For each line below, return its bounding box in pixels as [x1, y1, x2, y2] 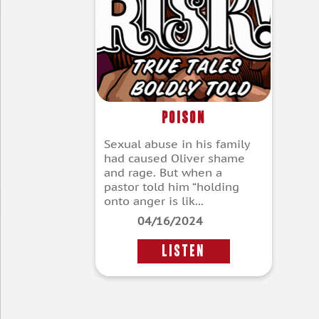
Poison [162, 110, 206, 125]
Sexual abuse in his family [104, 137, 250, 152]
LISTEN [162, 244, 206, 259]
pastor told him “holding [104, 179, 239, 194]
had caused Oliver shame [104, 151, 245, 166]
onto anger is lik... [104, 194, 204, 209]
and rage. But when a [104, 165, 222, 180]
